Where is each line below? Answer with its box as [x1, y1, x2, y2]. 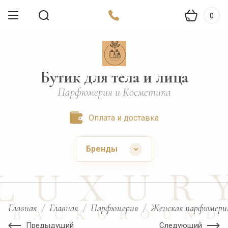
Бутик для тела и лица [40, 67, 188, 87]
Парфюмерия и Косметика [57, 85, 171, 99]
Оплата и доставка [89, 112, 159, 123]
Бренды [86, 144, 118, 154]
